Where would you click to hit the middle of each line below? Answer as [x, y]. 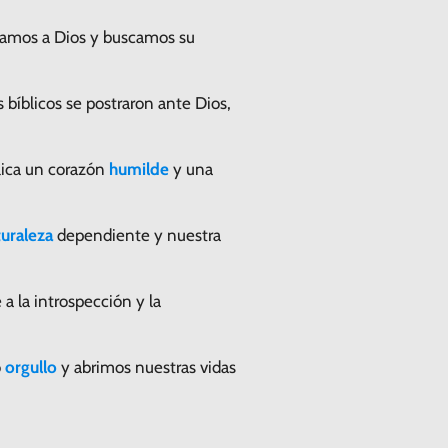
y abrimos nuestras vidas [146, 366]
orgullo [31, 366]
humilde [139, 168]
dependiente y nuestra [137, 234]
